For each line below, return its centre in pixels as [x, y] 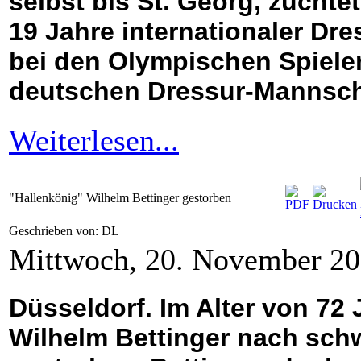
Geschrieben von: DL [65, 231]
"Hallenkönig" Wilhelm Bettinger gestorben [120, 198]
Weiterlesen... [94, 141]
